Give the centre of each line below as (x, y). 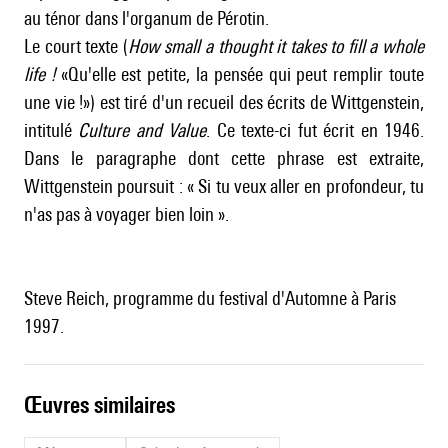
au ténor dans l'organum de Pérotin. (146, 18)
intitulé (51, 130)
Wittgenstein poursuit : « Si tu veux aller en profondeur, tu (224, 186)
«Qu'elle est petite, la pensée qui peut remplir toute (239, 74)
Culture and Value (142, 130)
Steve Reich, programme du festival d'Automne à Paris (210, 298)
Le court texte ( (76, 46)
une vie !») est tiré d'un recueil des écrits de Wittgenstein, (224, 102)
